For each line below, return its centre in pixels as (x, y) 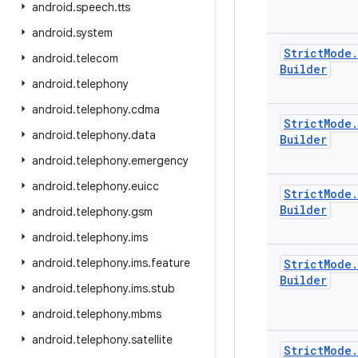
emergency (160, 161)
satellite (152, 340)
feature (171, 263)
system (94, 33)
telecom (97, 58)
